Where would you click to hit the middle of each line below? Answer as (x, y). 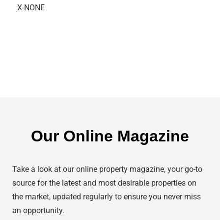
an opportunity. (39, 211)
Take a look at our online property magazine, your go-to (107, 169)
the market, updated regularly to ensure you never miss (107, 197)
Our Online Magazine (110, 136)
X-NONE (31, 8)
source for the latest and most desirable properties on (104, 183)
